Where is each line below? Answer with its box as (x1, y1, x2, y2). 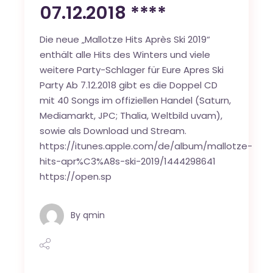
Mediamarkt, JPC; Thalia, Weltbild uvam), (40, 108, 223, 122)
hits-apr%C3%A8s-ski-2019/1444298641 (40, 154, 216, 168)
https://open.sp (40, 169, 112, 183)
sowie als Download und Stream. (40, 124, 187, 137)
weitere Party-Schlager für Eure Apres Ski (40, 63, 224, 76)
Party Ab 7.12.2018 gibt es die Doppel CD (40, 78, 218, 91)
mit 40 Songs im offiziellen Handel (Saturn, (40, 93, 232, 107)
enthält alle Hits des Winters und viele (40, 48, 211, 61)
